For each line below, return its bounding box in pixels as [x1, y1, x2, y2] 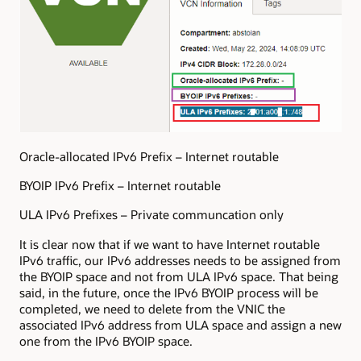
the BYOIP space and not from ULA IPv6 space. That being [19, 268, 338, 284]
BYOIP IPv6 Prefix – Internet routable [19, 177, 221, 194]
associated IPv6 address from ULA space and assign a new [19, 316, 342, 333]
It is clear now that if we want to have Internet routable [19, 235, 320, 252]
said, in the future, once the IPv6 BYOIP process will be [19, 284, 318, 301]
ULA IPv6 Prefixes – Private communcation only [19, 206, 284, 223]
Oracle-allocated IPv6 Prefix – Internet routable [19, 147, 279, 164]
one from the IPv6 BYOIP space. [19, 332, 193, 349]
